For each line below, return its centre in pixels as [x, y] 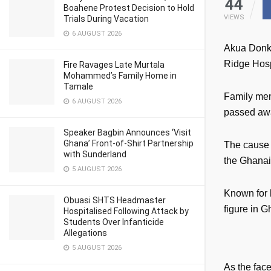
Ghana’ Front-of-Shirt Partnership [129, 143]
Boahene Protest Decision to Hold [129, 8]
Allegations [85, 233]
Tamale [78, 87]
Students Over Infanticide [114, 222]
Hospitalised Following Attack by [126, 211]
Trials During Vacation [106, 19]
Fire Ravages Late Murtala [114, 65]
